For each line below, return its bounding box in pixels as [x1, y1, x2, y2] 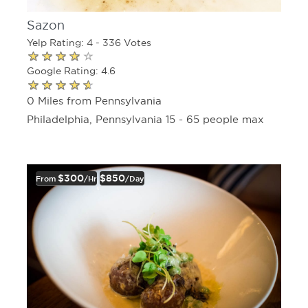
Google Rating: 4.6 [27, 65, 115, 77]
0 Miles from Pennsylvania [27, 94, 162, 107]
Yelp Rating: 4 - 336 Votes [27, 36, 151, 48]
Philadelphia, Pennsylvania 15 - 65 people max [27, 113, 264, 125]
